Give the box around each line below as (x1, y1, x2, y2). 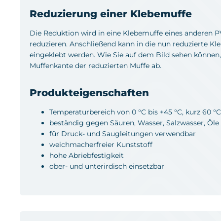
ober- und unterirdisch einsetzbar (49, 161, 164, 171)
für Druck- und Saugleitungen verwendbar (49, 129, 196, 138)
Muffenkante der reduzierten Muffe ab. (30, 61, 161, 70)
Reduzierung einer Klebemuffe (30, 7, 192, 20)
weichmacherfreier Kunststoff (49, 140, 152, 149)
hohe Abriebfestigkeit (49, 150, 124, 160)
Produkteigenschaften (30, 86, 149, 99)
